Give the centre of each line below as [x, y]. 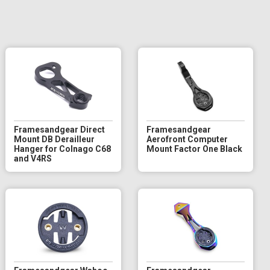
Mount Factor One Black [194, 149]
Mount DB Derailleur [55, 139]
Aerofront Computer [187, 139]
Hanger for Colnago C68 [63, 149]
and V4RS [33, 158]
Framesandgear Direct [60, 129]
